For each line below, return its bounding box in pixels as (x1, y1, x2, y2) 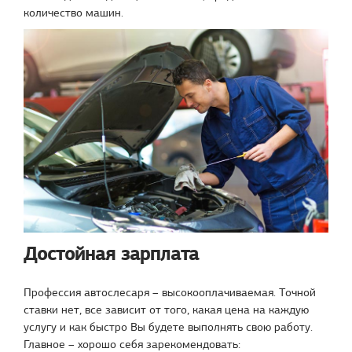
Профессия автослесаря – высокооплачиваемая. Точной (24, 284, 316, 299)
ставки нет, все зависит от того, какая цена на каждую (24, 302, 309, 317)
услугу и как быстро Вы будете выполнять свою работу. (24, 319, 313, 334)
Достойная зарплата (24, 241, 199, 266)
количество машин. (24, 5, 123, 20)
